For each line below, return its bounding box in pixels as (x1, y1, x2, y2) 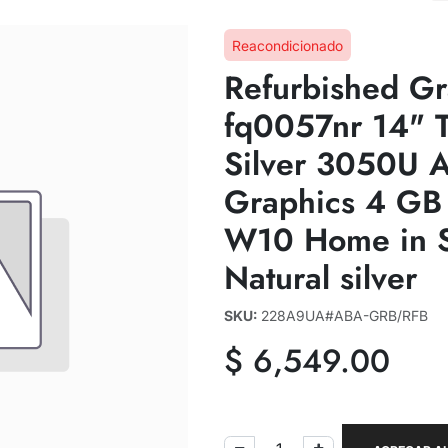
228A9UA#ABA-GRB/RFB (261, 306, 428, 324)
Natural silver (224, 254, 417, 301)
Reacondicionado (232, 36, 343, 54)
